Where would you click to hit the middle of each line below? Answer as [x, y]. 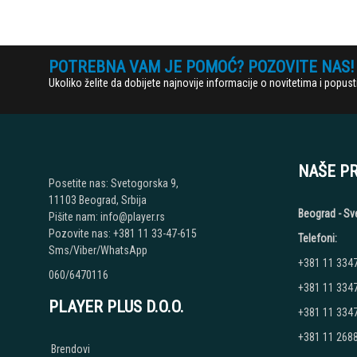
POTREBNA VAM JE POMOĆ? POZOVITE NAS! [201, 67]
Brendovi [70, 349]
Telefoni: [317, 238]
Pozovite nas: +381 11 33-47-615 [122, 233]
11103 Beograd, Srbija [97, 200]
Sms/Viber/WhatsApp [98, 250]
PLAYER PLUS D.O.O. [116, 307]
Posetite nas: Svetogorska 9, [113, 183]
